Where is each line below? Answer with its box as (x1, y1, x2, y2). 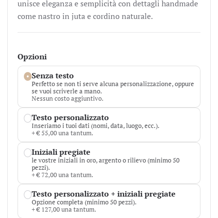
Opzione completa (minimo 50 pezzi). (32, 198, 137, 206)
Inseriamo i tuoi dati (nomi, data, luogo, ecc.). (32, 121, 160, 130)
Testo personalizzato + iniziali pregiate (32, 188, 176, 199)
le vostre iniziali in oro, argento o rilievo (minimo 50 (32, 156, 180, 164)
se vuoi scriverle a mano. (32, 87, 102, 95)
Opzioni (18, 51, 47, 62)
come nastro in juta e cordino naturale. (18, 11, 153, 21)
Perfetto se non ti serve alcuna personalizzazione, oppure (32, 79, 194, 88)
